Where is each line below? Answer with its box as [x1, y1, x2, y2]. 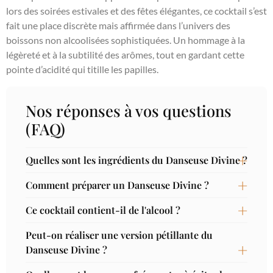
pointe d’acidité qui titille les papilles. [6, 63, 158, 76]
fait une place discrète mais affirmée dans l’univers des [6, 19, 230, 32]
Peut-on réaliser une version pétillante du [26, 229, 213, 242]
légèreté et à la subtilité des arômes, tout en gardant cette [6, 49, 244, 61]
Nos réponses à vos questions [26, 100, 232, 121]
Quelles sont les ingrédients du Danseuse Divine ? [26, 154, 247, 167]
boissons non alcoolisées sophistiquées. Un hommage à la [6, 34, 245, 46]
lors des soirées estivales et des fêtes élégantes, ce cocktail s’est [6, 5, 267, 17]
